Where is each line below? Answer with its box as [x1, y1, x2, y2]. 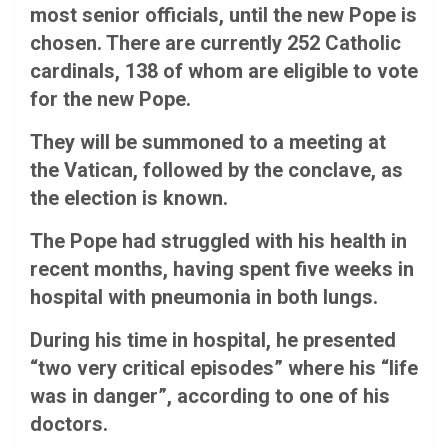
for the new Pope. [30, 86, 191, 111]
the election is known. [30, 185, 228, 210]
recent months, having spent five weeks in [30, 256, 414, 281]
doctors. [30, 411, 108, 436]
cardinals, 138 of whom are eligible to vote [30, 58, 418, 83]
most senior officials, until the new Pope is [30, 2, 417, 27]
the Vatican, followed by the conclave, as [30, 157, 403, 182]
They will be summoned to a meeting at [30, 129, 386, 154]
